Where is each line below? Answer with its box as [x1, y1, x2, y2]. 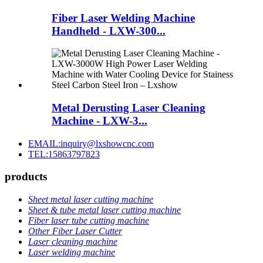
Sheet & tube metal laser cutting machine [28, 205, 181, 215]
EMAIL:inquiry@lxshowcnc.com [28, 138, 154, 149]
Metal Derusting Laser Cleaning [52, 102, 205, 114]
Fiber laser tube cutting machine [28, 215, 149, 226]
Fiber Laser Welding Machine [52, 11, 195, 24]
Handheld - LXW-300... [52, 24, 166, 37]
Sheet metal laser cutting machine [28, 194, 153, 205]
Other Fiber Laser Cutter [28, 226, 122, 237]
